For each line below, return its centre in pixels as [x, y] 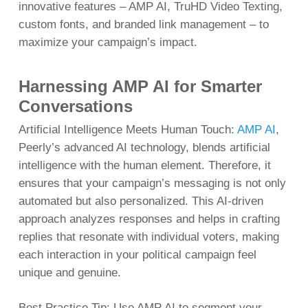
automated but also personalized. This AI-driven [141, 201]
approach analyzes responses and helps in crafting [149, 219]
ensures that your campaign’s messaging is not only [152, 183]
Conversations [75, 106]
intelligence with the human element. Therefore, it [144, 165]
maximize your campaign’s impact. [108, 43]
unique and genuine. [69, 272]
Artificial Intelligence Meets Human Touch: [128, 129]
